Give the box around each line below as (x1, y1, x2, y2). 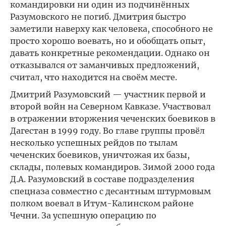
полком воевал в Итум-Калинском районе (10, 198, 194, 208)
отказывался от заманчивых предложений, (10, 60, 199, 70)
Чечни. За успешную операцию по (10, 210, 156, 220)
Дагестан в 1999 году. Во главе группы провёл (10, 126, 205, 136)
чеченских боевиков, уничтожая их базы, (10, 150, 190, 160)
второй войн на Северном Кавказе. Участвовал (10, 101, 211, 111)
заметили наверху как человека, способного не (10, 24, 213, 34)
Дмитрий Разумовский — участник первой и (10, 89, 206, 99)
